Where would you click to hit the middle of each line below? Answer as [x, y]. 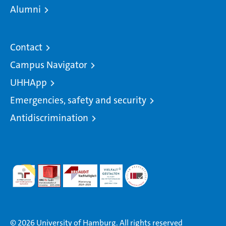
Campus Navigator [49, 65]
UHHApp [29, 82]
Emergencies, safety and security [78, 100]
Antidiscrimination [49, 118]
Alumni [25, 9]
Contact [26, 47]
